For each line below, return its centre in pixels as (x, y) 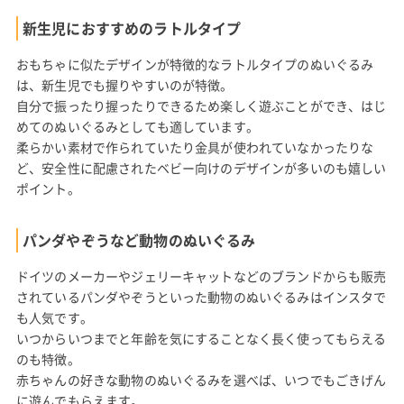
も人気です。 (54, 317)
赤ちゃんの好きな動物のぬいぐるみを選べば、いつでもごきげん (201, 379)
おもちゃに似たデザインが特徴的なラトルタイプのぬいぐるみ (195, 64)
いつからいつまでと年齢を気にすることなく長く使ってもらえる (201, 338)
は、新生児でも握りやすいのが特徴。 (124, 84)
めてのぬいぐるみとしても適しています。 (137, 126)
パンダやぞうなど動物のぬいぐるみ (139, 239)
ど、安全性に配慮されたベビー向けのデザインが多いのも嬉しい (201, 167)
